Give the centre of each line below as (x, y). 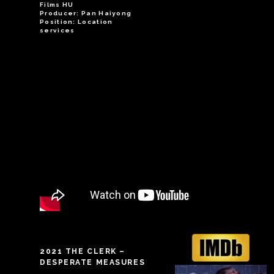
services (57, 30)
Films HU (57, 5)
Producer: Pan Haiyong (86, 13)
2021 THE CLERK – (83, 252)
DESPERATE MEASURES (93, 263)
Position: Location (76, 22)
